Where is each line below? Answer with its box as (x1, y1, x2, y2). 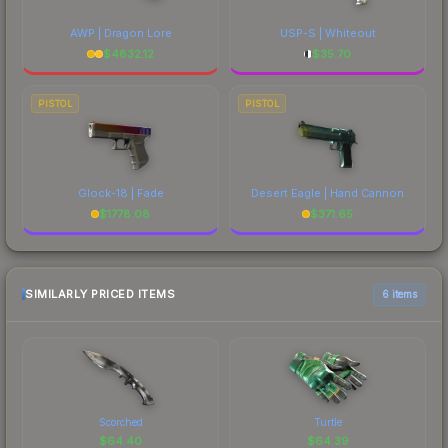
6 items (382, 287, 417, 300)
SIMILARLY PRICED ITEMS (25, 287, 175, 302)
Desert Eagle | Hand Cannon (251, 185, 404, 200)
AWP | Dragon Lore (69, 25, 172, 40)
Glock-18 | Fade (77, 185, 164, 200)
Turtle (313, 415, 342, 428)
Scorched (98, 415, 143, 428)
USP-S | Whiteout (279, 25, 376, 40)
